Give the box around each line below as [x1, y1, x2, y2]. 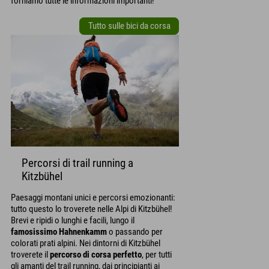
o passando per [107, 226, 163, 237]
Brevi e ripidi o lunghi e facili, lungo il [11, 214, 134, 226]
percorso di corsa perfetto [50, 249, 142, 260]
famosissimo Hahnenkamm [11, 226, 107, 237]
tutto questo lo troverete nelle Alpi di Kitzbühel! [11, 203, 172, 214]
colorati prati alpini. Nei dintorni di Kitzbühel [11, 237, 160, 249]
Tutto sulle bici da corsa [88, 20, 171, 32]
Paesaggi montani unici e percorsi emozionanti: [11, 192, 175, 203]
